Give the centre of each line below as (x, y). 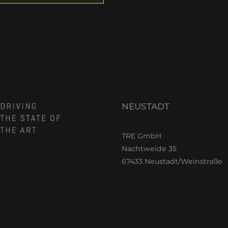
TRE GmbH (141, 136)
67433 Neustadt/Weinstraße (172, 161)
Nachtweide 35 (149, 148)
